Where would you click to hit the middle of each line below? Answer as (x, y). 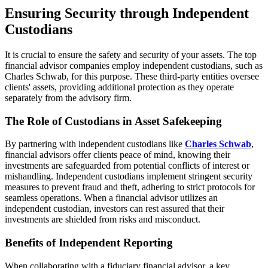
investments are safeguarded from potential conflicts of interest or (127, 166)
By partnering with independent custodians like (95, 144)
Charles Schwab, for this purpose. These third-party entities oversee (132, 76)
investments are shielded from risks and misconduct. (103, 220)
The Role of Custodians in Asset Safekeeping (113, 121)
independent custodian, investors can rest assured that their (115, 209)
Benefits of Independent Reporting (89, 242)
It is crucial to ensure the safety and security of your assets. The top (131, 54)
